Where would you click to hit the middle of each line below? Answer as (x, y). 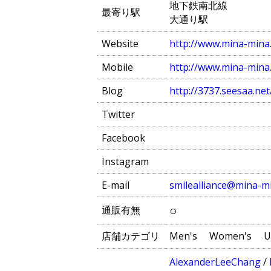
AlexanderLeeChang (215, 262)
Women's (230, 236)
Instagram (125, 161)
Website (120, 43)
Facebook (123, 138)
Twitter (118, 114)
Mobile (117, 67)
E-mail (116, 185)
